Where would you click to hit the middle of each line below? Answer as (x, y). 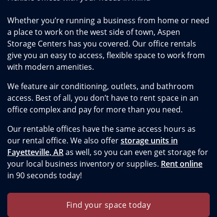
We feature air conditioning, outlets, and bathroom (101, 86)
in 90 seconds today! (45, 175)
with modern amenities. (52, 67)
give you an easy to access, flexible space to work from (106, 55)
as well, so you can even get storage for (136, 152)
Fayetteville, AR (35, 152)
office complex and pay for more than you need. (96, 109)
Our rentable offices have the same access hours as (101, 129)
